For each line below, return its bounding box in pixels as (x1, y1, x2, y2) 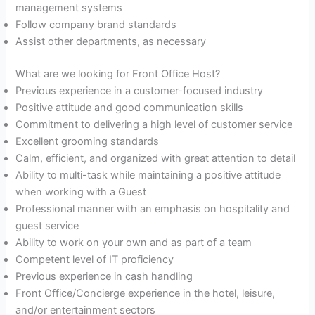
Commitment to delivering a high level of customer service (15, 118, 293, 131)
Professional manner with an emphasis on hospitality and (15, 202, 290, 216)
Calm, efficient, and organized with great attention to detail (15, 152, 296, 165)
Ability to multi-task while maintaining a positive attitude (15, 169, 281, 182)
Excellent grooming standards (15, 135, 160, 148)
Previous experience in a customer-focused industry (15, 84, 264, 98)
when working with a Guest (15, 186, 147, 199)
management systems (15, 1, 123, 15)
